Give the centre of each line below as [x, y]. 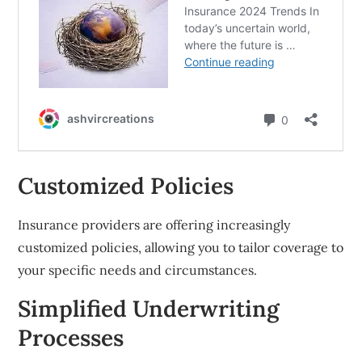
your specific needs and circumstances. [138, 270]
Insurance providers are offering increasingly [154, 225]
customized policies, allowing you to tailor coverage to [181, 248]
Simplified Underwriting [149, 309]
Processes [71, 338]
